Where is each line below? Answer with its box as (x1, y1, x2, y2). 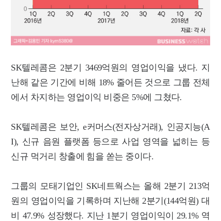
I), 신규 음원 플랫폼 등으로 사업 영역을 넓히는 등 (11, 137, 210, 147)
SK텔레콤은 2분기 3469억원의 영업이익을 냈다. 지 (11, 63, 210, 73)
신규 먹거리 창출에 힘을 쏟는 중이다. (11, 151, 154, 162)
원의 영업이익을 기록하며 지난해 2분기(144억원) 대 (11, 196, 210, 206)
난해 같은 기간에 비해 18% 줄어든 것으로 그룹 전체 (11, 77, 210, 88)
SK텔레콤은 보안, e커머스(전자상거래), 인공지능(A (11, 122, 210, 132)
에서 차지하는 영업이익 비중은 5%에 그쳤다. (11, 92, 182, 103)
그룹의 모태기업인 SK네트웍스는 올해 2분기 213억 (11, 181, 210, 191)
